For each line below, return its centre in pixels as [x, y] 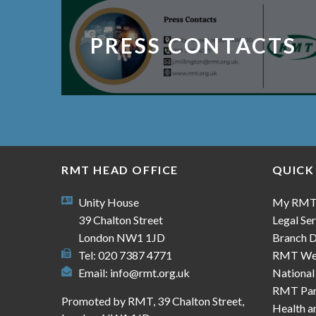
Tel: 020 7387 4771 [125, 255]
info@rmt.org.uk [150, 273]
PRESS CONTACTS [193, 45]
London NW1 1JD [122, 238]
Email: [94, 273]
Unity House [109, 202]
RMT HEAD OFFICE [120, 170]
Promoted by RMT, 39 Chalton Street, [153, 301]
